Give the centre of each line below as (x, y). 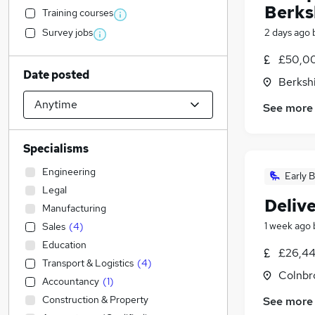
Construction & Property (95, 300)
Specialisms (56, 149)
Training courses (78, 13)
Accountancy (71, 281)
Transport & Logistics (88, 263)
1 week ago (288, 226)
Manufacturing (74, 208)
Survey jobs (67, 32)
